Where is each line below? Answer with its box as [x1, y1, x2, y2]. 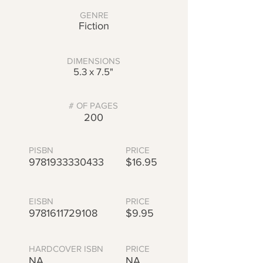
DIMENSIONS [66, 56, 120, 66]
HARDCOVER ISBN [29, 244, 103, 254]
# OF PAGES [69, 100, 118, 110]
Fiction [79, 20, 109, 32]
